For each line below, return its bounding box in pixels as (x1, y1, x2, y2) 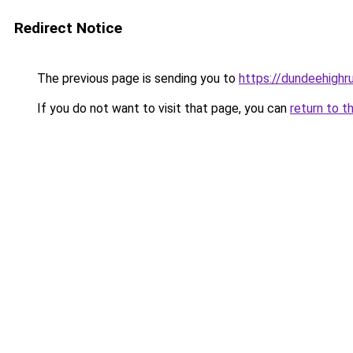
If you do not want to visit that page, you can (34, 101, 290, 116)
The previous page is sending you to (34, 71, 239, 86)
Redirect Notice (14, 19, 122, 37)
